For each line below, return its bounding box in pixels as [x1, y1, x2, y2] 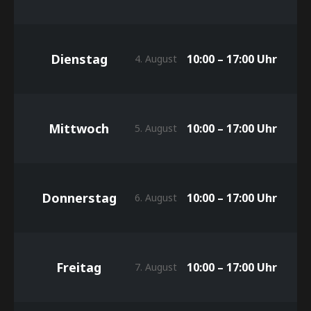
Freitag [56, 258, 102, 276]
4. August [134, 51, 177, 65]
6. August [134, 190, 177, 204]
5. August [134, 121, 177, 135]
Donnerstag [41, 189, 117, 206]
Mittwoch [49, 119, 110, 137]
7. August [134, 260, 177, 274]
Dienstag [50, 50, 108, 67]
